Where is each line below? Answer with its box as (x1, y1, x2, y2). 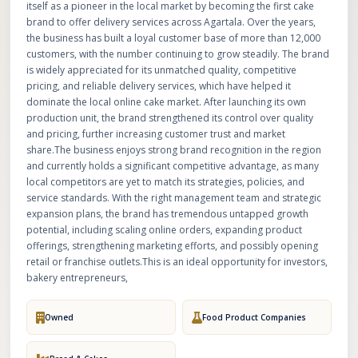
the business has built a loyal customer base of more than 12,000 (26, 31, 320, 45)
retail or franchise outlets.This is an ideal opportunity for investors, (26, 255, 328, 268)
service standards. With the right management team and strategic (26, 191, 321, 205)
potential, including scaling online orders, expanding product (26, 223, 302, 237)
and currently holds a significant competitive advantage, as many (26, 159, 319, 173)
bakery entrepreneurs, (26, 271, 128, 284)
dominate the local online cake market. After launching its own (26, 95, 306, 109)
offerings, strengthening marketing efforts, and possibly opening (26, 239, 318, 253)
